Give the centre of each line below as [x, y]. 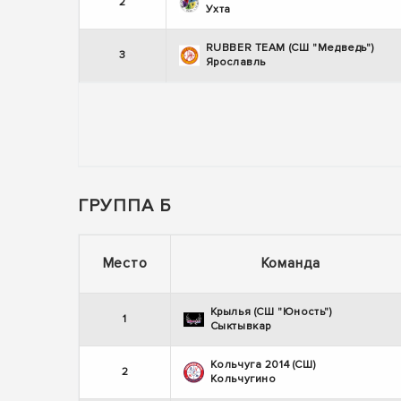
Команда [291, 264]
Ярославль [235, 63]
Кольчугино [243, 380]
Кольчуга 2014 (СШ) [263, 365]
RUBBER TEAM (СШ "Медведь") [290, 48]
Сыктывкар [240, 327]
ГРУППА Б [124, 206]
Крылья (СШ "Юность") [271, 312]
